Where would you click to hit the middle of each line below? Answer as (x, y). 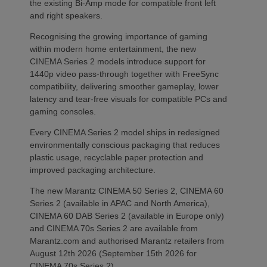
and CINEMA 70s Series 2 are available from (114, 228)
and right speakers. (67, 15)
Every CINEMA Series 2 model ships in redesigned (125, 132)
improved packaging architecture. (93, 170)
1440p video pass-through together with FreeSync (124, 74)
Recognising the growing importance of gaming (119, 36)
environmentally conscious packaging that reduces (125, 145)
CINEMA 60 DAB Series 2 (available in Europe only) (127, 215)
